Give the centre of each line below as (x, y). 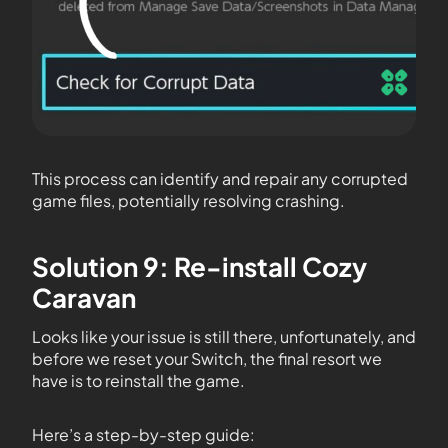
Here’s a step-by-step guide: (143, 434)
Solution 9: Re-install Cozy (199, 266)
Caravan (84, 297)
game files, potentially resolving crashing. (188, 200)
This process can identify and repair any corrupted (220, 178)
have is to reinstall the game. (138, 380)
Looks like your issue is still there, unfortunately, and (224, 336)
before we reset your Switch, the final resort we (207, 358)
